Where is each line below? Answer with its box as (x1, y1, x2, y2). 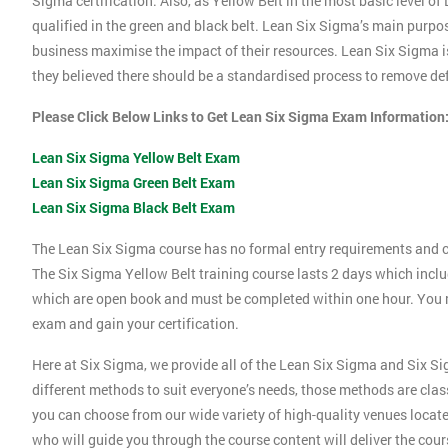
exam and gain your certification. (32, 314, 242, 334)
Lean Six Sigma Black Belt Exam (32, 198, 235, 218)
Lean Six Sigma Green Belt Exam (32, 173, 235, 193)
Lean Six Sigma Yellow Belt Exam (32, 148, 240, 168)
